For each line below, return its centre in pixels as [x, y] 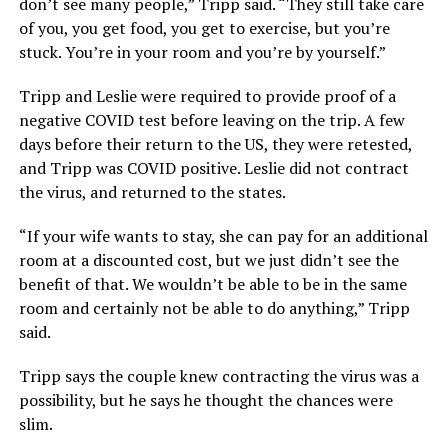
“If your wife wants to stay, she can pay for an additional [223, 235]
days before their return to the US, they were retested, [215, 143]
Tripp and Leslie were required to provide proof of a [207, 95]
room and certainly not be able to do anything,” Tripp [214, 307]
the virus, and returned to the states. [152, 191]
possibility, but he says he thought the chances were [205, 399]
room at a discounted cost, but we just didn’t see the [208, 259]
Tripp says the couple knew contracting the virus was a [218, 375]
